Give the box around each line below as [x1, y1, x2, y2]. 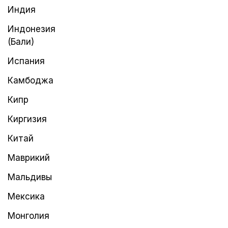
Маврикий [8, 153, 50, 163]
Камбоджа [8, 75, 53, 85]
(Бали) [8, 37, 34, 47]
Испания [8, 56, 45, 66]
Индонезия [8, 24, 55, 34]
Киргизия [8, 114, 47, 124]
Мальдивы [8, 172, 52, 182]
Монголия [8, 211, 49, 221]
